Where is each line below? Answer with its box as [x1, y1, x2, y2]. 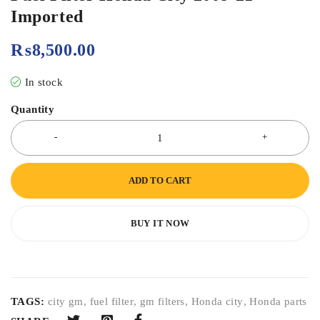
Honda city [191, 296, 244, 308]
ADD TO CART [129, 175, 191, 186]
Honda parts [249, 296, 307, 308]
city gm [48, 296, 84, 308]
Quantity [11, 104, 55, 116]
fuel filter [89, 296, 134, 308]
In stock [24, 76, 64, 89]
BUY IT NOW [130, 218, 190, 229]
